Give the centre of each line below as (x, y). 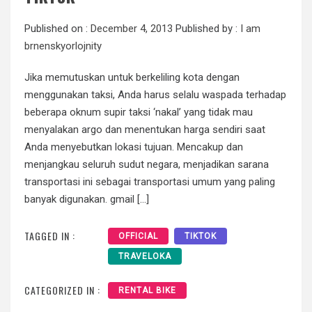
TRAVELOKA (145, 256)
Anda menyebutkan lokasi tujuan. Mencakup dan (134, 147)
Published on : (57, 29)
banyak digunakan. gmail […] (87, 200)
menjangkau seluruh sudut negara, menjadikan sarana (147, 165)
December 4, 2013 (132, 29)
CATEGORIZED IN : (62, 290)
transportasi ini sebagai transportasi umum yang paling (150, 182)
